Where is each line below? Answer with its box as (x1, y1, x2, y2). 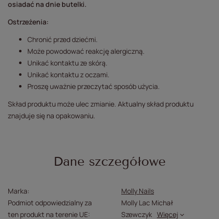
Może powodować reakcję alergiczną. (27, 46, 145, 56)
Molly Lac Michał (121, 198, 173, 207)
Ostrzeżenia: (8, 17, 49, 26)
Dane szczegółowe (53, 154, 166, 169)
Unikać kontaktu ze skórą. (27, 58, 108, 67)
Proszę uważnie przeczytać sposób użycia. (27, 82, 160, 91)
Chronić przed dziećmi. (27, 35, 98, 44)
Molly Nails (121, 186, 154, 196)
